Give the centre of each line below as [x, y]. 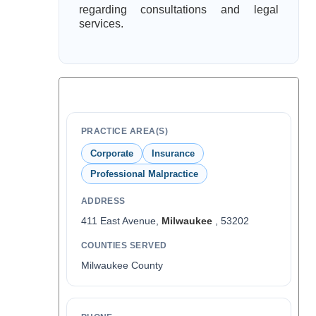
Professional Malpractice [144, 174]
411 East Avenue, [121, 221]
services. [101, 24]
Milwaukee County [122, 265]
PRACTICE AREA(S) [124, 131]
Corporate [111, 153]
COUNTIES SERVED [124, 245]
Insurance [173, 153]
